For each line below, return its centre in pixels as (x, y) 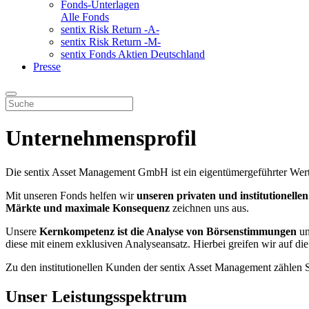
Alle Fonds (85, 17)
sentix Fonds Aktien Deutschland (133, 54)
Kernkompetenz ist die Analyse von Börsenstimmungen (168, 231)
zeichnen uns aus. (209, 208)
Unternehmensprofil (101, 138)
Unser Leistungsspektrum (96, 296)
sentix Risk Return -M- (111, 41)
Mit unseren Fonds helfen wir (71, 195)
